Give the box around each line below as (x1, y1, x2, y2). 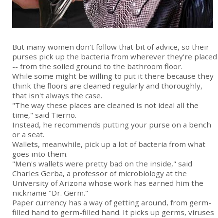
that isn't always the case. (12, 91, 102, 101)
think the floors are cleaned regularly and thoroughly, (12, 81, 202, 91)
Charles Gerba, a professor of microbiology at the (12, 168, 187, 179)
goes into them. (12, 149, 68, 159)
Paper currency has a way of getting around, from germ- (12, 198, 211, 208)
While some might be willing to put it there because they (12, 71, 214, 81)
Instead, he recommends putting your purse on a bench (12, 120, 211, 130)
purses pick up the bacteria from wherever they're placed (12, 52, 217, 62)
